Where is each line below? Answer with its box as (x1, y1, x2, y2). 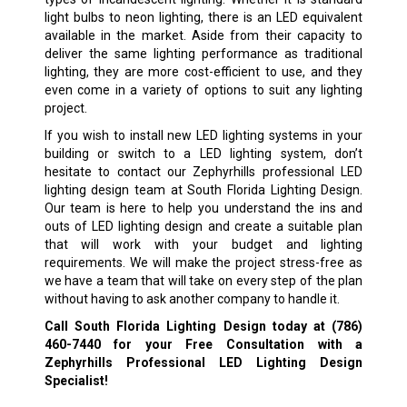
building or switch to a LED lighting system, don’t (44, 145, 363, 161)
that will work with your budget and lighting (44, 236, 363, 252)
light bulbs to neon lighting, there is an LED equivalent (44, 9, 363, 25)
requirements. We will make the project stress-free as (44, 254, 363, 270)
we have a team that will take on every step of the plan (44, 273, 363, 288)
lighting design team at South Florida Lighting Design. (44, 182, 363, 197)
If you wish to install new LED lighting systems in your (44, 127, 363, 143)
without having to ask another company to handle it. (44, 291, 340, 306)
